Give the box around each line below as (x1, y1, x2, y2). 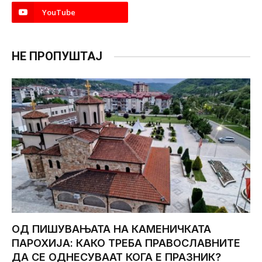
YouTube (42, 7, 75, 18)
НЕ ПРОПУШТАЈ (12, 49, 102, 64)
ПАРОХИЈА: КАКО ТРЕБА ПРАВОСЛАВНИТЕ (12, 236, 240, 249)
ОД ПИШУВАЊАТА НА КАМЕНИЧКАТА (12, 222, 211, 235)
